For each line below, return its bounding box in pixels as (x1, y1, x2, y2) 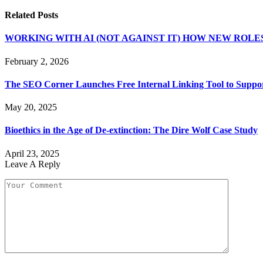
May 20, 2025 (5, 102, 57, 113)
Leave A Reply (5, 159, 60, 169)
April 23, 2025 (5, 148, 59, 159)
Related (5, 10, 38, 21)
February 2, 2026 (5, 56, 69, 66)
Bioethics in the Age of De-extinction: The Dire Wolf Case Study (5, 125, 258, 136)
